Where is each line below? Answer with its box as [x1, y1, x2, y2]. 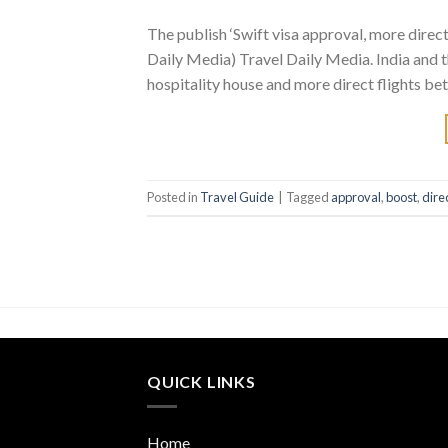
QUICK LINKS [147, 372, 256, 392]
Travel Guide [200, 189, 274, 206]
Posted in [147, 189, 200, 206]
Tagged [286, 189, 331, 206]
